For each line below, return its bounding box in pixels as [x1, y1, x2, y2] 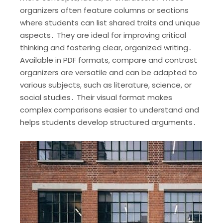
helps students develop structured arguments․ [20, 116, 197, 127]
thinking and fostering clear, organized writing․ [20, 42, 192, 53]
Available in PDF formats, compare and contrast [20, 54, 197, 65]
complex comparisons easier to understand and [20, 104, 199, 115]
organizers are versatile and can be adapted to [20, 67, 197, 78]
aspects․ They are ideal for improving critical [20, 29, 186, 40]
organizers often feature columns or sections [20, 4, 189, 15]
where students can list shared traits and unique [20, 17, 200, 28]
